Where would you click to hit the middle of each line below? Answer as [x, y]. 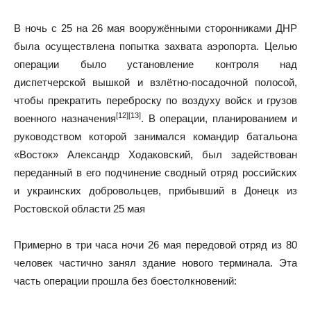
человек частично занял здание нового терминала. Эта [155, 262]
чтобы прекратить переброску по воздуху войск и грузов [155, 100]
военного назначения [65, 118]
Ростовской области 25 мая [79, 208]
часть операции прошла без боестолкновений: [125, 280]
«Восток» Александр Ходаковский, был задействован [155, 154]
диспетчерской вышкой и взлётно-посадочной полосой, [155, 82]
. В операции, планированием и [219, 118]
